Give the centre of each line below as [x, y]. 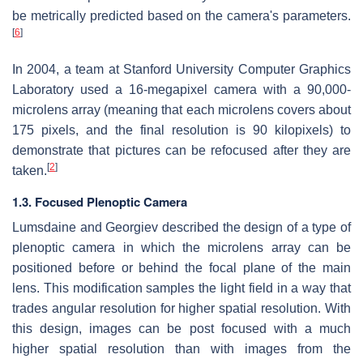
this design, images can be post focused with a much [181, 328]
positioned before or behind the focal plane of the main [181, 267]
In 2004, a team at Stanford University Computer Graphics [181, 69]
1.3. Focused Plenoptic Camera [100, 201]
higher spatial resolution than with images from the [181, 348]
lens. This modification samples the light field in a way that [181, 288]
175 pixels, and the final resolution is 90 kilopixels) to [181, 130]
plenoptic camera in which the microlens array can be [181, 247]
